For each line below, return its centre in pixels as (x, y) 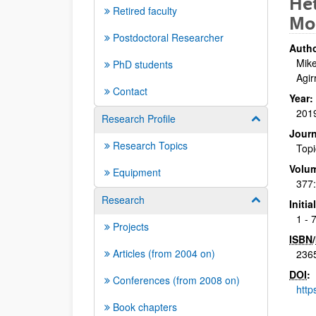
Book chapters (145, 307)
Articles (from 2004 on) (164, 253)
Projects (131, 226)
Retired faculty (145, 11)
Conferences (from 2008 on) (176, 280)
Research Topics (150, 145)
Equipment (137, 172)
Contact (130, 91)
